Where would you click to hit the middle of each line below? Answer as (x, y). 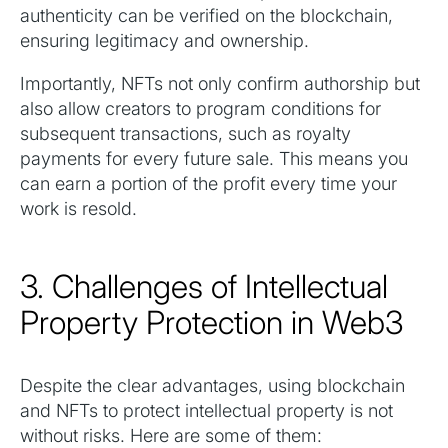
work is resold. (78, 209)
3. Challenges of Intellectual (204, 287)
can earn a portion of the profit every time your (208, 184)
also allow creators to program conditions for (200, 109)
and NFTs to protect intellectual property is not (206, 411)
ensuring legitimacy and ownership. (164, 41)
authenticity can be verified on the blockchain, (206, 16)
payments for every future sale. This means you (214, 159)
